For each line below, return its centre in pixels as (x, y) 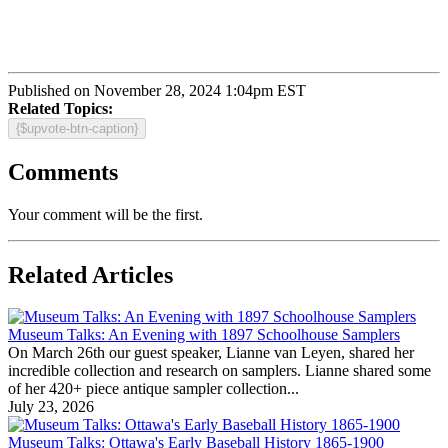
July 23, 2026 (51, 407)
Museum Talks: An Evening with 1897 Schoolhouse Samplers (204, 335)
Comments (63, 171)
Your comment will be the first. (105, 214)
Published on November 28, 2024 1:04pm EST (157, 90)
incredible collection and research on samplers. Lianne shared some (219, 371)
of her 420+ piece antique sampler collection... (153, 389)
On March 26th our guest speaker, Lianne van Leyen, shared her (211, 353)
